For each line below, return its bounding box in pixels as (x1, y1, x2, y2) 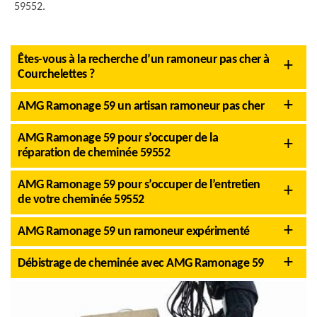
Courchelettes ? (18, 68, 95, 81)
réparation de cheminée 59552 (18, 146, 170, 160)
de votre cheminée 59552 (18, 193, 144, 207)
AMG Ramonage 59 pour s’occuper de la (18, 132, 218, 145)
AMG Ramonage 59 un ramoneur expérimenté (18, 225, 250, 238)
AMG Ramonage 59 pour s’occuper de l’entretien (18, 178, 260, 192)
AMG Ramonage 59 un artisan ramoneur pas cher (18, 100, 264, 113)
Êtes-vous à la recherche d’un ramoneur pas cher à (18, 53, 270, 67)
